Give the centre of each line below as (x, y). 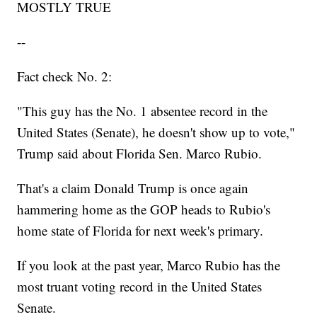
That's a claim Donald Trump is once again (133, 188)
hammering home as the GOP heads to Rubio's (144, 209)
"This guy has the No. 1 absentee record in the (143, 111)
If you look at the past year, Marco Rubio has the (149, 265)
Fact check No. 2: (65, 76)
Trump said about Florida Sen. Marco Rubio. (142, 154)
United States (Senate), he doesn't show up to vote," (156, 132)
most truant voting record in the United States (140, 287)
